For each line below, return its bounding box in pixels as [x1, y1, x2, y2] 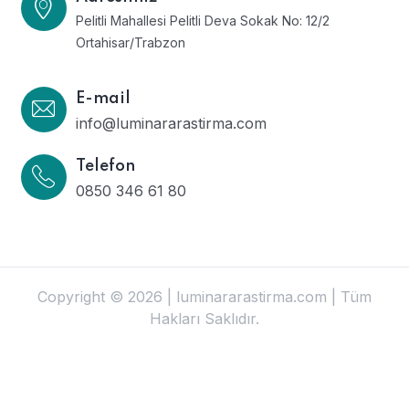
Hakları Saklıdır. [150, 309, 259, 328]
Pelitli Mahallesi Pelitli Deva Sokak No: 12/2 [75, 12, 330, 28]
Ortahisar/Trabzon [75, 34, 185, 50]
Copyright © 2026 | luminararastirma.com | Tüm [37, 287, 372, 306]
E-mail [75, 89, 131, 107]
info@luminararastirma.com [75, 113, 267, 132]
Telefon [75, 157, 135, 174]
